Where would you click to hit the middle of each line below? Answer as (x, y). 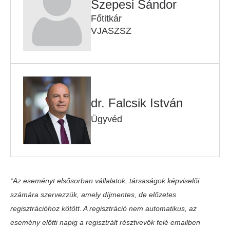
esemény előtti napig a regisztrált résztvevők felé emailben (105, 222)
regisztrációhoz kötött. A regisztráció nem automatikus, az (103, 208)
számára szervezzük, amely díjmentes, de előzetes (93, 195)
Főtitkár (106, 18)
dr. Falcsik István (137, 103)
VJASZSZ (111, 31)
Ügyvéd (107, 119)
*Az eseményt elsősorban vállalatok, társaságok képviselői (105, 181)
